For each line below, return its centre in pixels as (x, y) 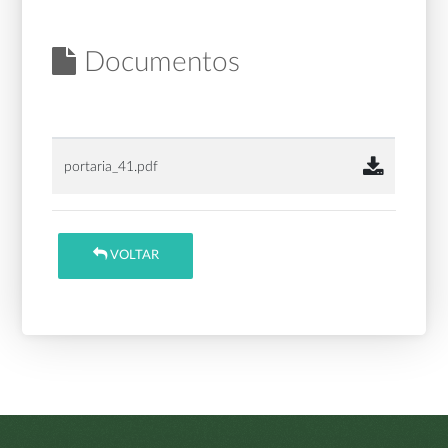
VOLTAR (132, 256)
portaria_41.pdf (111, 166)
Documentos (158, 62)
